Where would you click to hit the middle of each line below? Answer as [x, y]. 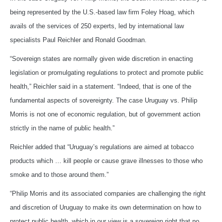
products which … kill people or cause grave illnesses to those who [106, 161]
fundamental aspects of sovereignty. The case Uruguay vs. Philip [104, 100]
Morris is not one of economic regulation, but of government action [105, 114]
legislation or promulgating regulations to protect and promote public [107, 72]
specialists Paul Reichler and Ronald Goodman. [78, 40]
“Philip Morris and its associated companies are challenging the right [108, 193]
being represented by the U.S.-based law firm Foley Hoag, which [102, 12]
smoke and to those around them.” [59, 174]
